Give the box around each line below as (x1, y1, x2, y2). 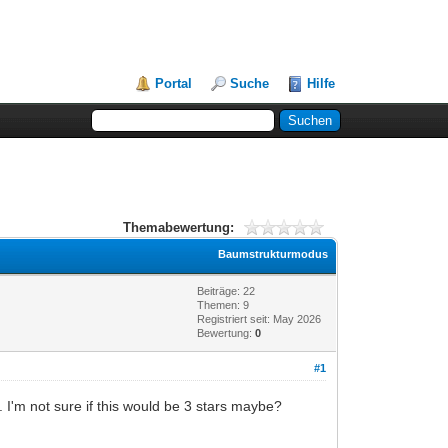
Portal (155, 76, 193, 91)
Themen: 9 (197, 298, 250, 311)
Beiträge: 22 (197, 284, 256, 297)
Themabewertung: (122, 219, 234, 235)
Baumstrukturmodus (218, 247, 329, 260)
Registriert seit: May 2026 (197, 312, 322, 325)
